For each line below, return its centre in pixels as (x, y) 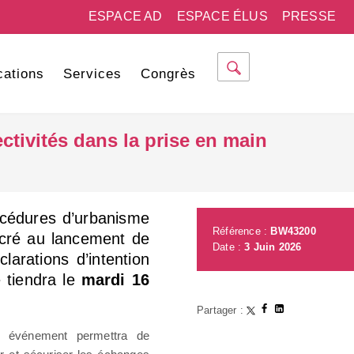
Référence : (242, 231)
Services (92, 74)
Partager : (222, 310)
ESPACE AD (125, 16)
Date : (229, 247)
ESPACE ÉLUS (222, 16)
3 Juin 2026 (273, 247)
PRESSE (309, 16)
